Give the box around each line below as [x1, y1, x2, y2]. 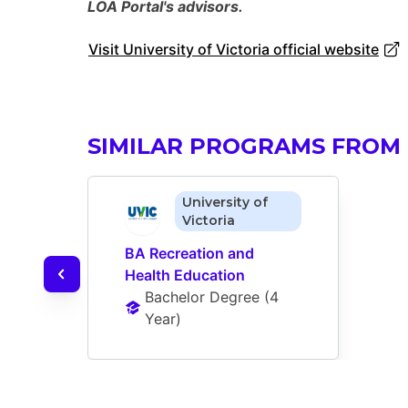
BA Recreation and [125, 244, 254, 263]
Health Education [125, 266, 245, 285]
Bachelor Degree [144, 288, 260, 307]
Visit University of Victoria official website [88, 40, 379, 59]
